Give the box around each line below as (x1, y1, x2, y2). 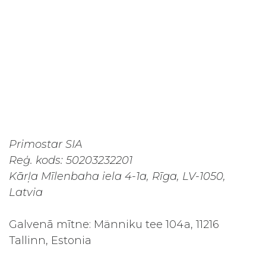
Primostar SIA (9, 138, 83, 151)
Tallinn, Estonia (9, 234, 91, 248)
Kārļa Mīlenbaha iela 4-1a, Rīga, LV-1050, (9, 170, 226, 183)
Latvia (9, 186, 43, 199)
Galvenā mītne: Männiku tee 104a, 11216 (9, 218, 219, 232)
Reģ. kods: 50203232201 (9, 154, 132, 167)
